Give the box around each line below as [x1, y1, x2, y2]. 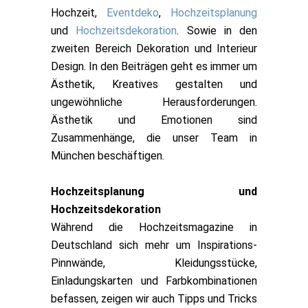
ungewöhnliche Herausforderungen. [51, 95, 257, 109]
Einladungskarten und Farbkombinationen [51, 274, 257, 287]
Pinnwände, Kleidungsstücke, [51, 256, 257, 269]
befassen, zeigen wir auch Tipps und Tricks [51, 291, 257, 305]
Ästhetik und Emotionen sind [51, 113, 257, 126]
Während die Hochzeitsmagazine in [51, 220, 257, 234]
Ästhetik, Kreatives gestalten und [51, 77, 257, 91]
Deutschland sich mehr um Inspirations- [51, 238, 257, 252]
